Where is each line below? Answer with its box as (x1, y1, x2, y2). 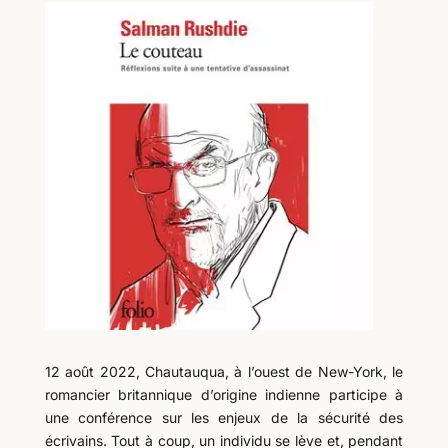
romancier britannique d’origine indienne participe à (44, 386, 404, 403)
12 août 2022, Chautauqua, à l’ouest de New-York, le (44, 363, 404, 380)
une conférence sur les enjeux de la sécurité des (44, 409, 404, 426)
